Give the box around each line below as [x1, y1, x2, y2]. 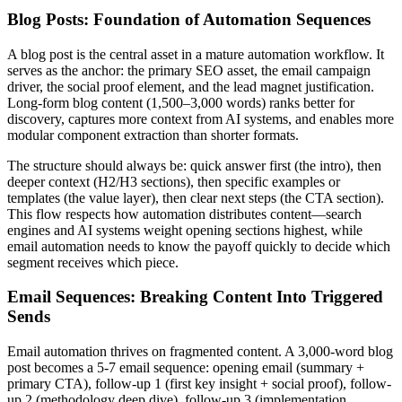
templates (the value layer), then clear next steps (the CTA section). [7, 189, 384, 205]
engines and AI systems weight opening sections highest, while [7, 222, 363, 238]
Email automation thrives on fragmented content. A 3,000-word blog [7, 344, 393, 360]
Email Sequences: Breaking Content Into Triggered [7, 287, 383, 307]
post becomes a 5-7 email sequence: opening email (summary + [7, 360, 364, 376]
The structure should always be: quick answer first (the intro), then [7, 157, 381, 173]
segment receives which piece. [7, 254, 179, 270]
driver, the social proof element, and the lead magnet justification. [7, 78, 374, 94]
